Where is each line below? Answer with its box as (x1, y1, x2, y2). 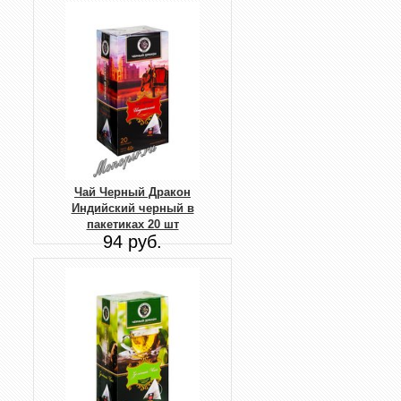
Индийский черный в (71, 201, 194, 216)
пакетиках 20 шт (86, 218, 179, 232)
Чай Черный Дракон (74, 185, 191, 200)
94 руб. (103, 232, 162, 252)
